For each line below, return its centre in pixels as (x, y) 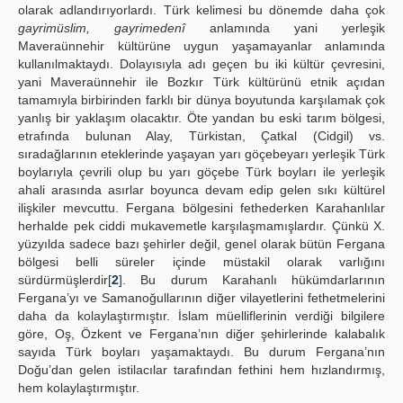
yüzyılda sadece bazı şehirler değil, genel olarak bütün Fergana (201, 244)
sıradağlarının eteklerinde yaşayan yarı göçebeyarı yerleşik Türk (201, 154)
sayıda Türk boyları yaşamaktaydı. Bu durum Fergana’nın (201, 352)
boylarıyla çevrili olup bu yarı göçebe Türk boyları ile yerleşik (201, 172)
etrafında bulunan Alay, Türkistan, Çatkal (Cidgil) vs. (201, 136)
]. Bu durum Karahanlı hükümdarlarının (252, 280)
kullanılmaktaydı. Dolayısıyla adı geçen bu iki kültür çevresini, (201, 64)
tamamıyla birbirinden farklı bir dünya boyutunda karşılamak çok (201, 100)
